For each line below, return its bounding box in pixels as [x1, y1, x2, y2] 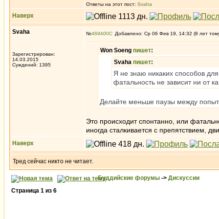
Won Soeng [100, 47, 133, 54]
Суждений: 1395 [12, 62, 51, 67]
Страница [11, 187, 41, 194]
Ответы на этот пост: [86, 1, 137, 7]
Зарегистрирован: [12, 51, 55, 57]
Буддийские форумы [98, 175, 160, 181]
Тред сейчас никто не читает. [13, 158, 93, 165]
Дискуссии [168, 175, 199, 181]
